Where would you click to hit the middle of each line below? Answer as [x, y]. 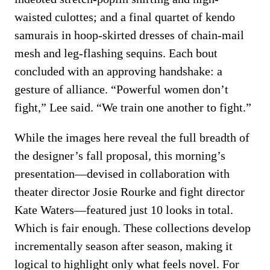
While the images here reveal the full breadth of [132, 137]
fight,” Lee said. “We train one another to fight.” [133, 107]
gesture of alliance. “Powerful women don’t [121, 89]
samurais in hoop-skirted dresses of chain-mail [129, 35]
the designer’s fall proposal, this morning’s [120, 155]
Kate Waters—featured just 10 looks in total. [124, 210]
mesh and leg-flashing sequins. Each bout [116, 53]
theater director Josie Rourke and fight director [130, 192]
